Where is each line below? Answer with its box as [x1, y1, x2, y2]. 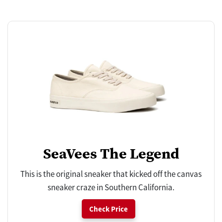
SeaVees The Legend [43, 143, 179, 164]
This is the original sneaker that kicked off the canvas [20, 168, 202, 180]
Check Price [89, 204, 128, 214]
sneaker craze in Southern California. [48, 182, 174, 193]
